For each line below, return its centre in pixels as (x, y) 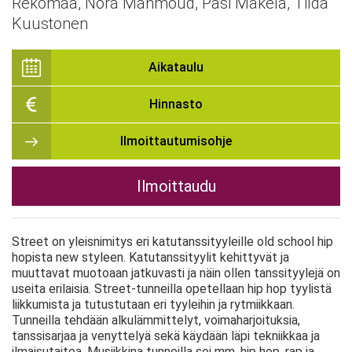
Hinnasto (176, 104)
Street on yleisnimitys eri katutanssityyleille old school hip (172, 242)
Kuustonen (50, 24)
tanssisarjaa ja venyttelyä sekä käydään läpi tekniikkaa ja (166, 336)
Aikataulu (176, 67)
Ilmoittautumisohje (176, 141)
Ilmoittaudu (176, 186)
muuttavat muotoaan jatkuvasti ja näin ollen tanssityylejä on (176, 273)
